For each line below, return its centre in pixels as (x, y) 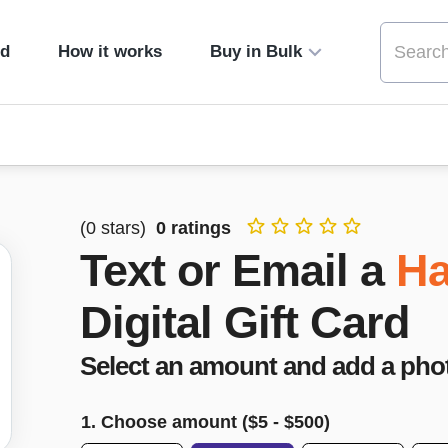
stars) (123, 227)
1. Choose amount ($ (169, 421)
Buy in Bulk (255, 51)
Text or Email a (232, 270)
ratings (198, 227)
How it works (109, 51)
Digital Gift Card (244, 322)
